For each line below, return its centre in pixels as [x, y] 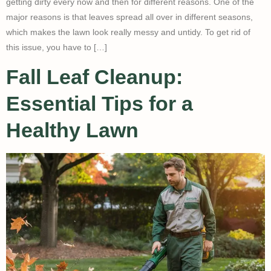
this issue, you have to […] [57, 47]
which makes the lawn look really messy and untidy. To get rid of [128, 32]
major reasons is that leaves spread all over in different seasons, [129, 17]
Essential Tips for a [100, 104]
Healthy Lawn [72, 130]
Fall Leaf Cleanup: [94, 77]
